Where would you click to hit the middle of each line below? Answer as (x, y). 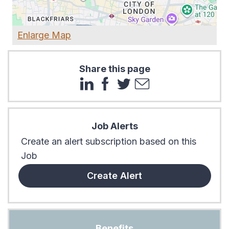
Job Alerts (114, 126)
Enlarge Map (44, 35)
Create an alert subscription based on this (108, 142)
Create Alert (114, 176)
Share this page (114, 69)
